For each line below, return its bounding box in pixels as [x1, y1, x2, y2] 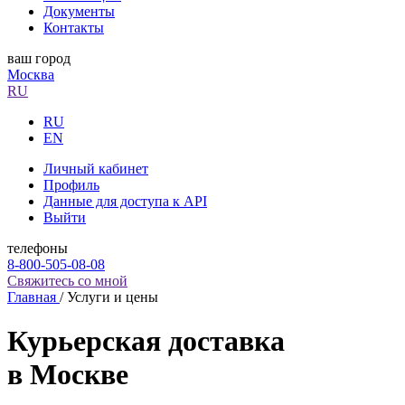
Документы [43, 4, 115, 19]
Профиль [43, 177, 99, 193]
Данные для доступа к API [43, 193, 207, 209]
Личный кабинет [43, 161, 148, 176]
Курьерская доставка [7, 325, 285, 358]
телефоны [7, 240, 68, 256]
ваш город [7, 51, 71, 66]
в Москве [7, 358, 128, 391]
